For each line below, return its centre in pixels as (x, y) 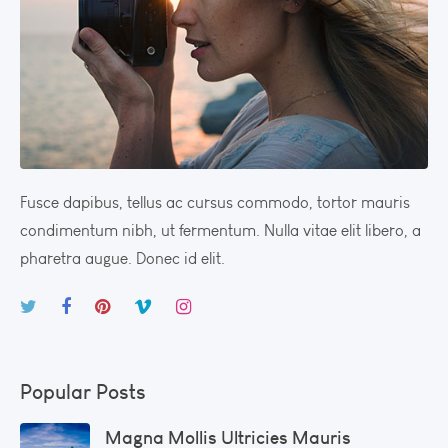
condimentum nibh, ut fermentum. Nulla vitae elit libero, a (220, 230)
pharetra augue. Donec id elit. (122, 258)
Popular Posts (83, 391)
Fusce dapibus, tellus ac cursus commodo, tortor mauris (215, 202)
